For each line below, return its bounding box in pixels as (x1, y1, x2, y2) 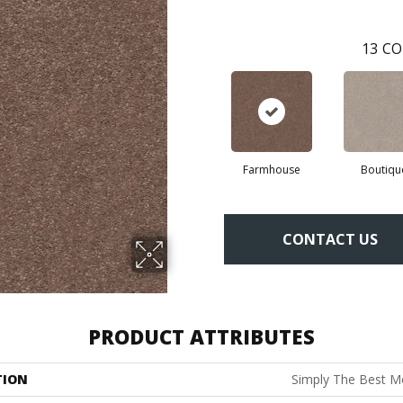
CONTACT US (282, 228, 378, 249)
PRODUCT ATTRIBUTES (88, 323, 315, 351)
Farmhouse (242, 162, 300, 178)
